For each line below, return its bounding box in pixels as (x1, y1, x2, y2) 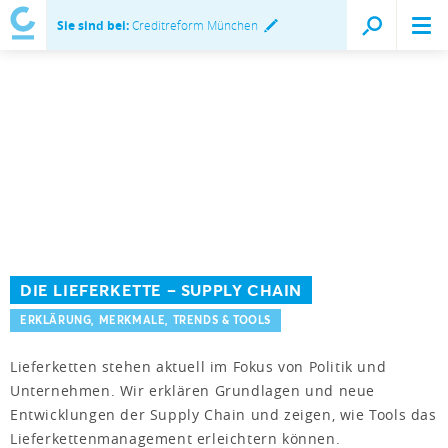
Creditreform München (129, 17, 258, 33)
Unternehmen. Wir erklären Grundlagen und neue (10, 380, 376, 400)
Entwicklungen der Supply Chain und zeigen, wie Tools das (10, 404, 437, 424)
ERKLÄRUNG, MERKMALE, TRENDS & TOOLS (20, 312, 271, 328)
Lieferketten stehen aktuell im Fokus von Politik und (10, 356, 387, 376)
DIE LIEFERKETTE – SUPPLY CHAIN (20, 279, 302, 301)
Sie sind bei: (57, 17, 129, 34)
